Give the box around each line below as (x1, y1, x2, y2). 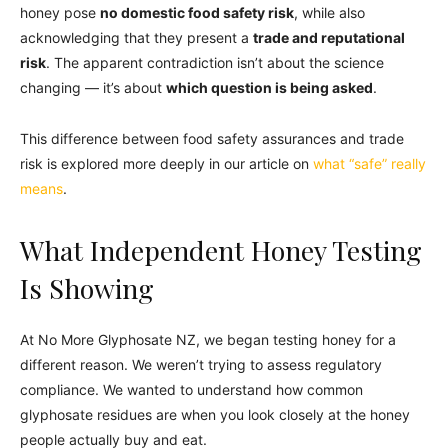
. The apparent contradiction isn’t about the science (46, 53, 384, 71)
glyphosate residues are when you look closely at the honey (20, 405, 410, 423)
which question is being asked (166, 78, 373, 96)
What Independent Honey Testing (20, 231, 422, 268)
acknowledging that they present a (20, 28, 253, 46)
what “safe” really (309, 154, 426, 172)
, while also (294, 3, 365, 21)
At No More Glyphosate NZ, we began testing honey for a (20, 330, 396, 348)
